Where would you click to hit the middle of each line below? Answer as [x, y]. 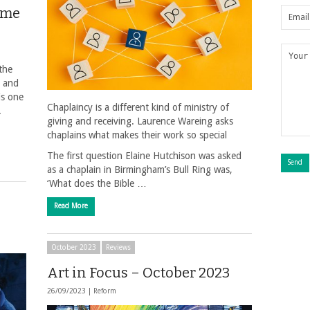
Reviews [118, 247]
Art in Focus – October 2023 [138, 273]
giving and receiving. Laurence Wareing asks [140, 121]
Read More [71, 206]
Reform [105, 291]
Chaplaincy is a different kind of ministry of [138, 107]
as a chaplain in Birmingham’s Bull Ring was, [140, 169]
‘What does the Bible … [97, 183]
